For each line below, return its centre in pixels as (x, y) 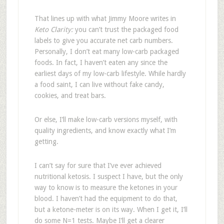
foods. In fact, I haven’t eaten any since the (101, 62)
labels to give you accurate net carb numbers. (103, 40)
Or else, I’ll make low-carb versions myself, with (106, 119)
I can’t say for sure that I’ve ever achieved (98, 165)
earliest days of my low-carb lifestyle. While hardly (110, 73)
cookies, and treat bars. (70, 95)
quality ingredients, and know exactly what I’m (105, 130)
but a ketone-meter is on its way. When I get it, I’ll (111, 209)
